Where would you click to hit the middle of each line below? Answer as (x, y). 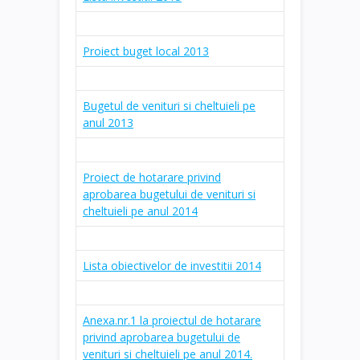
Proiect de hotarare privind (152, 177)
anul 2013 (108, 122)
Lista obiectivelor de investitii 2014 (172, 265)
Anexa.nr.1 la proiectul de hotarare (172, 320)
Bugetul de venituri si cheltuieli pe (169, 105)
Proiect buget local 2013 (146, 51)
